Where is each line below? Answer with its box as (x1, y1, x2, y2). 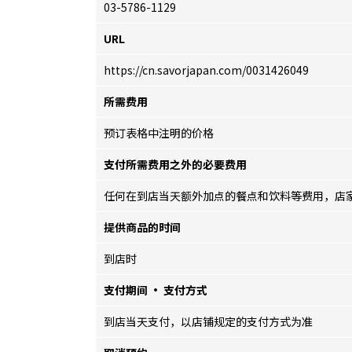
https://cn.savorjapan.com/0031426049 (104, 62, 309, 78)
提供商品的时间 (104, 219, 181, 235)
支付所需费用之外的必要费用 (104, 156, 247, 172)
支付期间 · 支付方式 (104, 282, 207, 298)
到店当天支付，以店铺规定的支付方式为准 (104, 313, 313, 329)
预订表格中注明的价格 (104, 125, 214, 141)
